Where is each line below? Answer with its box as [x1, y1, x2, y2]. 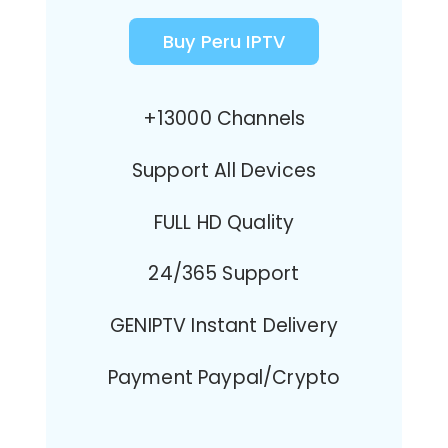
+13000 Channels [142, 105, 306, 133]
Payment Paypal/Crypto [107, 363, 341, 391]
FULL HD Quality [153, 208, 295, 236]
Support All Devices [131, 156, 317, 184]
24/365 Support [148, 260, 300, 288]
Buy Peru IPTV [162, 29, 286, 55]
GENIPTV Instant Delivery [110, 311, 338, 339]
